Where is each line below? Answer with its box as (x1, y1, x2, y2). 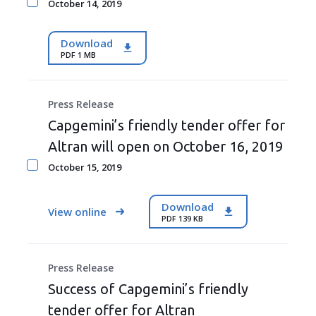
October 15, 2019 (48, 161, 121, 174)
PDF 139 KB (162, 212, 203, 224)
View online (48, 204, 107, 219)
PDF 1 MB (61, 49, 96, 60)
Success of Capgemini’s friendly (48, 281, 248, 297)
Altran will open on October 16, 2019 (48, 138, 283, 154)
